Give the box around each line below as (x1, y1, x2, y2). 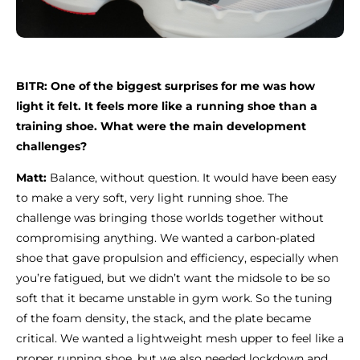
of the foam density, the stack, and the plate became (16, 310, 311, 325)
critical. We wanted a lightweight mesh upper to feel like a (16, 330, 344, 346)
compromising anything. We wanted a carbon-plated (16, 230, 315, 245)
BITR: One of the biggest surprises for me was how (16, 78, 315, 93)
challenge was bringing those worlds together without (16, 210, 324, 225)
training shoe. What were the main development (16, 118, 306, 133)
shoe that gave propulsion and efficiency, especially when (16, 250, 338, 265)
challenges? (16, 138, 87, 153)
